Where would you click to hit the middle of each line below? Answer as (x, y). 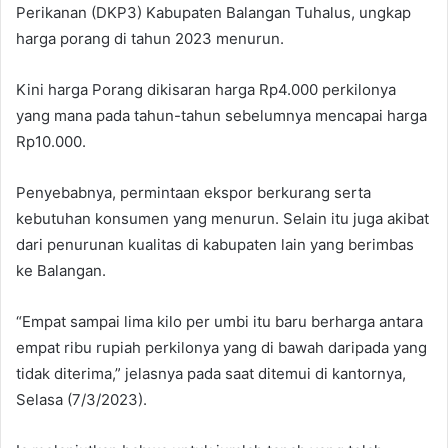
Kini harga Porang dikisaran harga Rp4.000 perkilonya (206, 90)
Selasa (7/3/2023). (81, 400)
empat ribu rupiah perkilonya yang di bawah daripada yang (221, 348)
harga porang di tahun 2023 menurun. (150, 39)
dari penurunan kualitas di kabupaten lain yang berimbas (215, 245)
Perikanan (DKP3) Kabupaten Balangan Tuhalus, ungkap (213, 13)
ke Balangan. (61, 271)
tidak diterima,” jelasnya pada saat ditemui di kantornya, (211, 374)
